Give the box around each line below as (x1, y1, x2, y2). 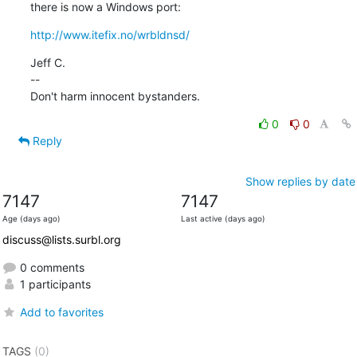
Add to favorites (19, 304, 104, 319)
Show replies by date (245, 174, 355, 188)
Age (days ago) (2, 214, 61, 223)
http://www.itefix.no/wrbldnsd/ (29, 27, 190, 41)
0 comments (16, 260, 84, 274)
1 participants (16, 277, 91, 291)
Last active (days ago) (180, 214, 265, 223)
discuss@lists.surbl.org (2, 232, 121, 246)
